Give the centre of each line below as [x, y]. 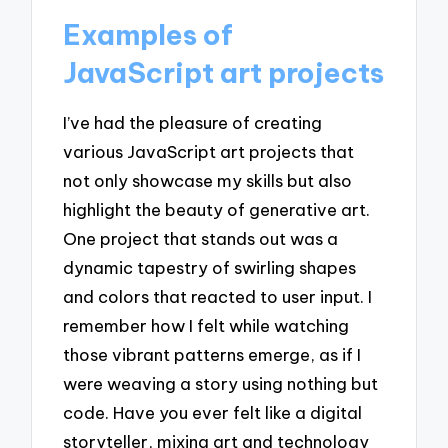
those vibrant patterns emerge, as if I [212, 355]
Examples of [148, 35]
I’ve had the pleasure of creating [193, 123]
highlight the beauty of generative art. [217, 210]
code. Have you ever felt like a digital [213, 413]
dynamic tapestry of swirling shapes [210, 268]
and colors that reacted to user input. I [218, 297]
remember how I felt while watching [206, 326]
